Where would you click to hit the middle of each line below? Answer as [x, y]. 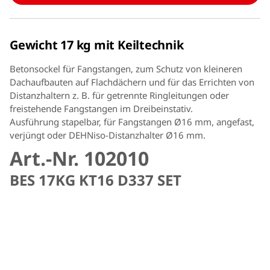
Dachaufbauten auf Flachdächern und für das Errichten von [132, 82]
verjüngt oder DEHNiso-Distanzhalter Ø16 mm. [108, 135]
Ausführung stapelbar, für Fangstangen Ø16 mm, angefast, [132, 121]
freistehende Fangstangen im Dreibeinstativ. [101, 108]
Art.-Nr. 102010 [79, 158]
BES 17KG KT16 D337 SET [96, 180]
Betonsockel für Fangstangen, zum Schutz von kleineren [126, 68]
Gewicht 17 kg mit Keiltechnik [97, 45]
